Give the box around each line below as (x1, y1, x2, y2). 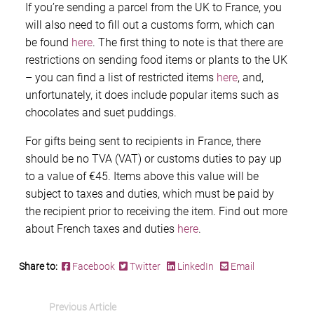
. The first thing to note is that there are (93, 36, 283, 50)
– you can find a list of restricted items (25, 71, 217, 85)
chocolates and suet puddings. (25, 106, 177, 120)
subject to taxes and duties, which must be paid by (25, 187, 274, 201)
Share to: (19, 261, 60, 273)
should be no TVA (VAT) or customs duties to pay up (25, 152, 282, 166)
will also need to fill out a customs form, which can (25, 18, 275, 32)
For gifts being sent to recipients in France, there (25, 135, 261, 149)
